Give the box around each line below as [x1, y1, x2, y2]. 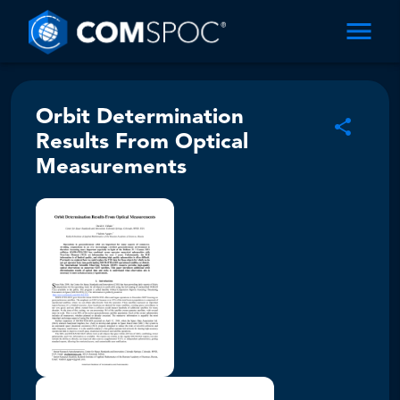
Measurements [36, 157, 187, 179]
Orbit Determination [36, 107, 244, 129]
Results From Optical [36, 132, 248, 154]
